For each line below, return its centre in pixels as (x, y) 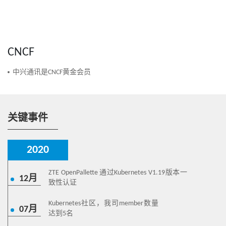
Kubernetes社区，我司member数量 (103, 204)
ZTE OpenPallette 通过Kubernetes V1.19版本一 (118, 173)
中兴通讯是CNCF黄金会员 (52, 73)
